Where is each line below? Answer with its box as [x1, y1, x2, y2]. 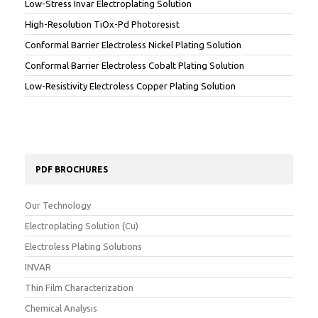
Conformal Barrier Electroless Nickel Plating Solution [25, 39, 241, 50]
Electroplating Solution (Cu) [25, 220, 138, 231]
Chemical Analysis [25, 302, 97, 313]
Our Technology [25, 199, 91, 210]
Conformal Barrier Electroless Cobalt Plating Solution [25, 60, 244, 70]
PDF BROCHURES [35, 164, 108, 174]
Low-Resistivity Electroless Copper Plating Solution [25, 80, 236, 91]
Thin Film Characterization [25, 282, 133, 292]
